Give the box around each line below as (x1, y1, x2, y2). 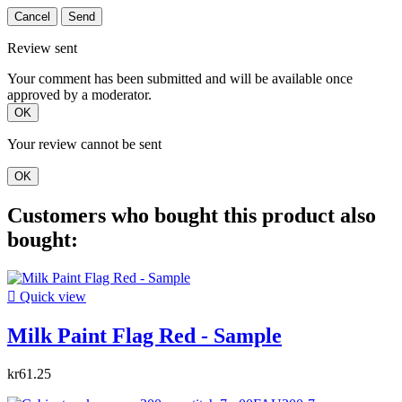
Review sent (7, 40, 77, 57)
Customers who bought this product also (7, 204, 376, 228)
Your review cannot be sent (7, 136, 162, 153)
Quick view (16, 289, 86, 305)
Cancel (14, 10, 50, 24)
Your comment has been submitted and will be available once (7, 71, 353, 87)
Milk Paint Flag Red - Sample (7, 324, 282, 348)
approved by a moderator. (7, 87, 152, 103)
